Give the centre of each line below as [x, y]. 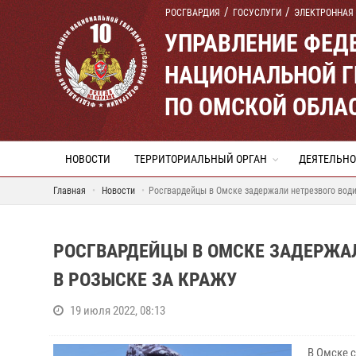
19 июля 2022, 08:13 [118, 311]
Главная [70, 191]
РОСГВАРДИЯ [193, 13]
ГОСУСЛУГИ [257, 13]
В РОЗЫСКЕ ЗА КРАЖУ [145, 280]
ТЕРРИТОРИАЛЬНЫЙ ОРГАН [201, 159]
